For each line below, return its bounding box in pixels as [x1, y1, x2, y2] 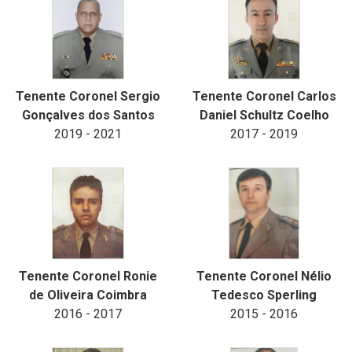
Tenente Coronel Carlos [192, 89, 336, 104]
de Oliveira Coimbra [29, 288, 147, 302]
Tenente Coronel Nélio [196, 269, 332, 284]
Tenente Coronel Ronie [19, 269, 157, 284]
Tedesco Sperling [211, 288, 317, 302]
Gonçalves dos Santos [21, 108, 155, 123]
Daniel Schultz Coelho [199, 108, 329, 123]
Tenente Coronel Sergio [16, 89, 160, 104]
